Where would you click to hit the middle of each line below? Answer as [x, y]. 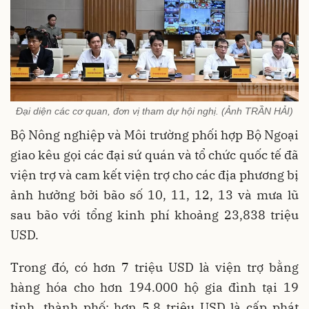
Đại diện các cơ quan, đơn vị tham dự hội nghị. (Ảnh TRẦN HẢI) [154, 111]
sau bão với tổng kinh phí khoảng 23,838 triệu [154, 215]
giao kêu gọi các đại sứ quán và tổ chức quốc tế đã [154, 154]
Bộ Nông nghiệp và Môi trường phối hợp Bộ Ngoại [154, 134]
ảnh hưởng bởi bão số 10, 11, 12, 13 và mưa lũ [154, 195]
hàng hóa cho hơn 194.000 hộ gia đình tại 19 [154, 287]
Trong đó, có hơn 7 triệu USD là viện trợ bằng [154, 267]
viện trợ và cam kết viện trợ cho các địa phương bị [154, 175]
